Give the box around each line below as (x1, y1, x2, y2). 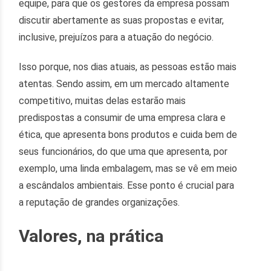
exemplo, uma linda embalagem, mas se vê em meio (19, 163, 238, 175)
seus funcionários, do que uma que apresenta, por (19, 146, 228, 158)
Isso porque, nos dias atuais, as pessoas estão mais (19, 61, 237, 73)
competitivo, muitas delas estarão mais (19, 95, 186, 107)
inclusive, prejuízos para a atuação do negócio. (19, 31, 214, 43)
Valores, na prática (19, 226, 164, 247)
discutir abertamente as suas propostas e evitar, (19, 14, 224, 26)
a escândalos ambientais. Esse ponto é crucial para (19, 180, 235, 192)
